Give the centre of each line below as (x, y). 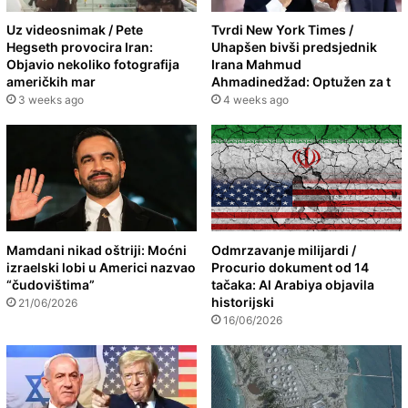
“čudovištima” (51, 285)
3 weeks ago (51, 100)
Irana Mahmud (256, 65)
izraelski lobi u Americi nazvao (101, 268)
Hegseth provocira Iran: (80, 47)
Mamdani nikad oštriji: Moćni (97, 250)
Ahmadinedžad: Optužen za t (301, 82)
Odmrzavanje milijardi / (284, 250)
